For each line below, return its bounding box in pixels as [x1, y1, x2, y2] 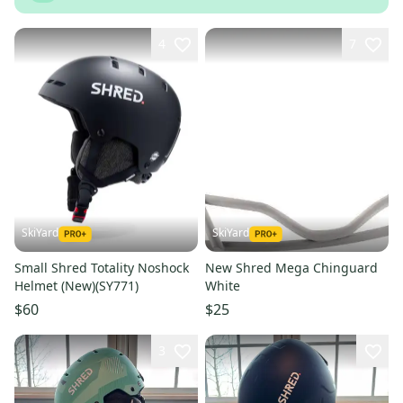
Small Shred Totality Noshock [14, 259, 189, 277]
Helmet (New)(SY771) [14, 277, 139, 295]
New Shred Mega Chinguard [205, 259, 378, 277]
